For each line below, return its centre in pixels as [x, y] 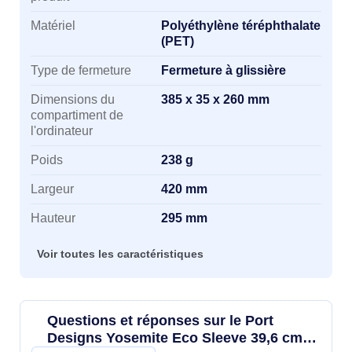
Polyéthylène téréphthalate [241, 26]
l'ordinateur [62, 131]
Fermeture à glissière [224, 70]
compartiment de [77, 115]
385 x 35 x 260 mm [215, 99]
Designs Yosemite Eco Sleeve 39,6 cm [175, 338]
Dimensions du [73, 99]
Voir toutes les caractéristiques [120, 254]
